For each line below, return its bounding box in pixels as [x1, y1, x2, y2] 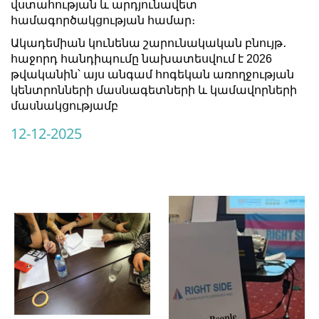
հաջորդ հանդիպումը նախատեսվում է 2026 [11, 52, 272, 65]
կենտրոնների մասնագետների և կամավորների [11, 83, 297, 96]
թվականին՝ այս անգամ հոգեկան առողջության [11, 68, 294, 80]
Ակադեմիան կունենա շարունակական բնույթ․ [11, 36, 286, 49]
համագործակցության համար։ [11, 14, 195, 26]
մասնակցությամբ [11, 99, 118, 112]
